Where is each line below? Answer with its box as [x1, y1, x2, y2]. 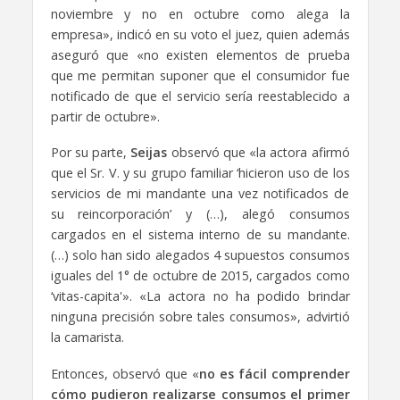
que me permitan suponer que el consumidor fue [50, 66, 350, 84]
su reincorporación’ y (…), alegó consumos [50, 205, 350, 223]
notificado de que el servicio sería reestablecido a [50, 87, 350, 104]
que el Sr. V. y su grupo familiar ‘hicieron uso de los [50, 164, 350, 182]
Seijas [130, 144, 168, 162]
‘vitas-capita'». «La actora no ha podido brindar [50, 287, 350, 305]
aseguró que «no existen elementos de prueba [50, 46, 350, 63]
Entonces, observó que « [50, 365, 199, 383]
